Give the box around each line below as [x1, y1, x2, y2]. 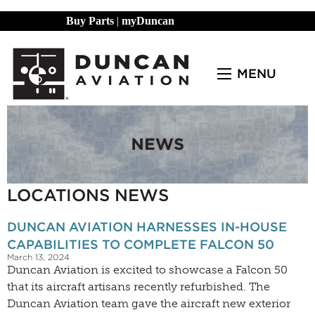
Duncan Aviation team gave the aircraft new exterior [7, 297, 290, 311]
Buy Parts [66, 15, 114, 27]
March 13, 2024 [7, 252, 70, 263]
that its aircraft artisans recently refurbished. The [7, 280, 270, 294]
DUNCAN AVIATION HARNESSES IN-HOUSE [7, 219, 287, 235]
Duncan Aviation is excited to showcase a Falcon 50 [7, 263, 288, 277]
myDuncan [122, 15, 174, 27]
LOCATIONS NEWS [7, 185, 169, 206]
